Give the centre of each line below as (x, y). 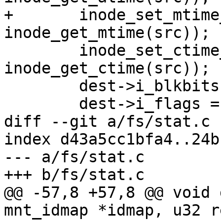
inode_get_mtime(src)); (107, 33)
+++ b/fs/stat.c (74, 175)
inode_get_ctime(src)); (107, 68)
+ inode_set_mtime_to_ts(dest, (9, 15)
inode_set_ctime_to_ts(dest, (9, 51)
